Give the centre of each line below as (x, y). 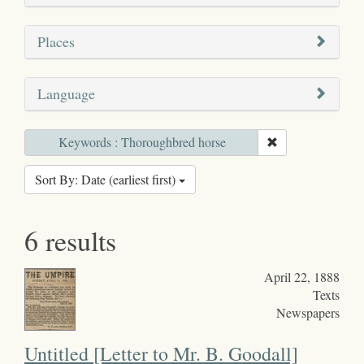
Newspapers (308, 312)
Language (66, 93)
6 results (70, 240)
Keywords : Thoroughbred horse (142, 141)
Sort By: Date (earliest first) (107, 179)
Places (56, 41)
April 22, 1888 (301, 276)
